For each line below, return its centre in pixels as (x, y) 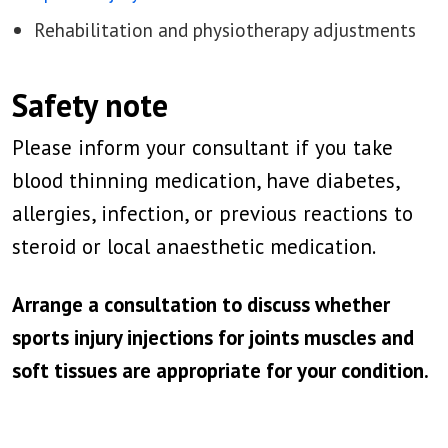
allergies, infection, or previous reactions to (212, 213)
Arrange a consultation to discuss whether (201, 304)
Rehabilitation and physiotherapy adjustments (225, 29)
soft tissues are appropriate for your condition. (220, 370)
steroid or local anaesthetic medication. (194, 246)
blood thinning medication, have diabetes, (205, 180)
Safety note (90, 105)
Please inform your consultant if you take (202, 147)
